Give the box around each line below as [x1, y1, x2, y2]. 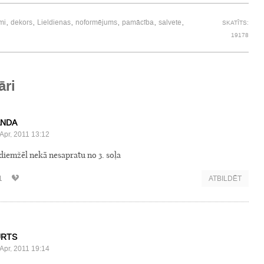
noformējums [75, 18, 117, 28]
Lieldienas [37, 18, 71, 28]
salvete [159, 18, 181, 28]
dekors [11, 18, 32, 28]
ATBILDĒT [209, 174, 242, 184]
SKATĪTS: [222, 19, 249, 27]
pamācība [122, 18, 154, 28]
